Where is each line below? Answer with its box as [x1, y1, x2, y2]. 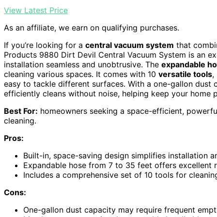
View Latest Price [4, 5, 68, 15]
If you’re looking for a [4, 40, 85, 50]
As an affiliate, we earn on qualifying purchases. [4, 23, 179, 32]
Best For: [4, 106, 38, 116]
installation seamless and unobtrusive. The [4, 60, 161, 69]
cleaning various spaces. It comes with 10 [4, 69, 158, 79]
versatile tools [158, 69, 212, 79]
